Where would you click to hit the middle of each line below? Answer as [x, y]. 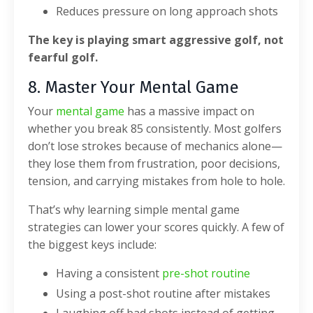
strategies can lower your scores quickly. [135, 227]
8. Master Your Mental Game [133, 88]
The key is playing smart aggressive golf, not [156, 40]
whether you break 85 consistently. [121, 129]
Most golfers [248, 129]
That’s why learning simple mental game [134, 210]
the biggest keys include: [92, 245]
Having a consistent [109, 274]
